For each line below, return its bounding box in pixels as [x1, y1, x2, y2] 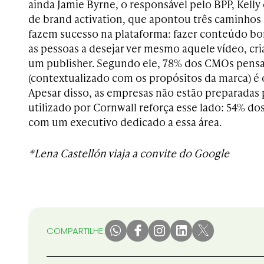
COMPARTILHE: [47, 224, 105, 237]
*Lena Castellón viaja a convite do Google [28, 145, 232, 160]
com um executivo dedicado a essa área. [28, 114, 222, 129]
